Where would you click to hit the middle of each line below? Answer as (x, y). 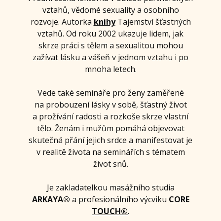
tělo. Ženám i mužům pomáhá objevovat (110, 129)
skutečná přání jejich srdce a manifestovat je (110, 140)
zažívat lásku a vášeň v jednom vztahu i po (110, 57)
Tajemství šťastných (154, 22)
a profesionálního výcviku (119, 200)
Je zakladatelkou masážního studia (110, 188)
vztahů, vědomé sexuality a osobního (110, 10)
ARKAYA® (51, 200)
